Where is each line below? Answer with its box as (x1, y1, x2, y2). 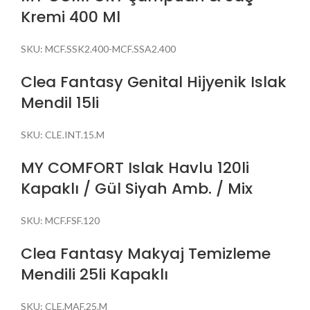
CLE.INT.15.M (45, 128, 104, 140)
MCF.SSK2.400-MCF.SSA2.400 (45, 42, 176, 55)
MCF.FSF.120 (45, 214, 100, 226)
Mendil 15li (21, 91, 99, 113)
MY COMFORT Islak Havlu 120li (21, 156, 249, 179)
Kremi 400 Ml (21, 6, 120, 28)
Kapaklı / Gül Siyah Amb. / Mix (21, 177, 253, 199)
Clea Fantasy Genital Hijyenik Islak (21, 71, 286, 93)
